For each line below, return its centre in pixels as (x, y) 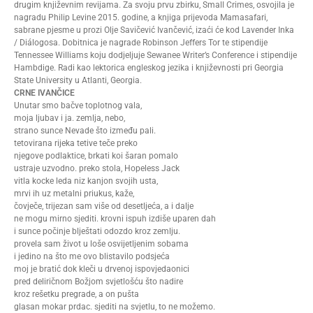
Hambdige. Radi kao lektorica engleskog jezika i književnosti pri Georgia (149, 67)
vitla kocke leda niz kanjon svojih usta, (86, 181)
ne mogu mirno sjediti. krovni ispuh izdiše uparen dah (115, 218)
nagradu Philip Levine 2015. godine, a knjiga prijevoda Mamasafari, (141, 17)
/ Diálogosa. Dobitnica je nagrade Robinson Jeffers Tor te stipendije (141, 42)
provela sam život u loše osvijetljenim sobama (101, 243)
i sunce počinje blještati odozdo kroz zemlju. (97, 231)
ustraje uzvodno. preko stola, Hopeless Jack (97, 168)
